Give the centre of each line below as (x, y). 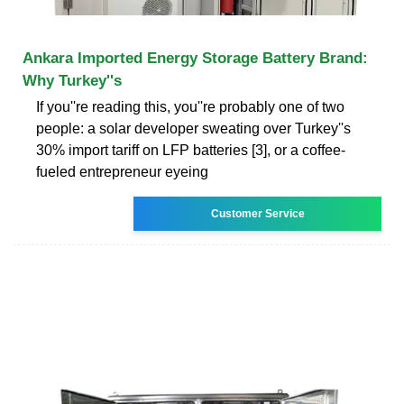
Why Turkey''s (72, 80)
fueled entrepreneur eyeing (122, 171)
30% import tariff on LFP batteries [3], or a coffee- (191, 150)
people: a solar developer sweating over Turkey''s (193, 128)
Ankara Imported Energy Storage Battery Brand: (195, 58)
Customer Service (257, 213)
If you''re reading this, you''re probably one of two (190, 106)
